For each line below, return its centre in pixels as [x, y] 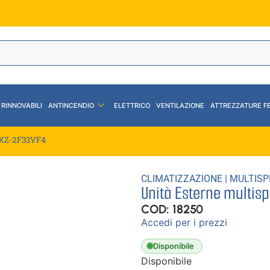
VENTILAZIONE [180, 105]
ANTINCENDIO [71, 105]
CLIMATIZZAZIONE [182, 178]
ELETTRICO [132, 105]
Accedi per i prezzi [184, 222]
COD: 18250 [172, 209]
